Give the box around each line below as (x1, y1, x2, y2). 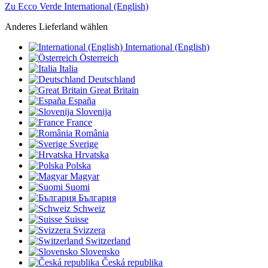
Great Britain (90, 85, 139, 96)
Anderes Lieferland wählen (5, 22, 108, 32)
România (75, 128, 109, 139)
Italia (59, 63, 78, 74)
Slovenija (76, 106, 111, 117)
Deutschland (88, 74, 135, 85)
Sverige (69, 139, 98, 150)
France (66, 117, 92, 128)
